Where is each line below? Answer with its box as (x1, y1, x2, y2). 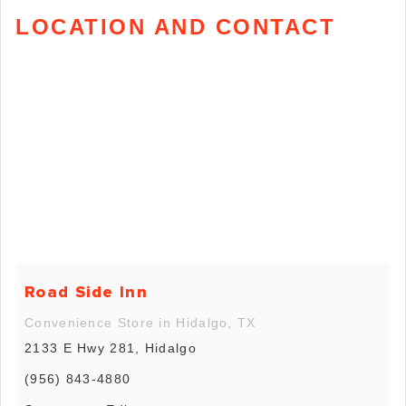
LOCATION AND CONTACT (15, 14, 335, 39)
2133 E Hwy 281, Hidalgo (24, 341, 197, 356)
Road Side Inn (24, 282, 148, 303)
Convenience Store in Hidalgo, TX (24, 315, 256, 331)
